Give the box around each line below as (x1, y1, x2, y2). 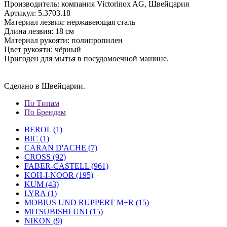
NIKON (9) (24, 216, 62, 225)
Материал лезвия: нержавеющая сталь (4, 18, 135, 26)
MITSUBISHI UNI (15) (24, 207, 103, 216)
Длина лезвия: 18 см (4, 27, 74, 35)
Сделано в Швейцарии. (4, 82, 87, 90)
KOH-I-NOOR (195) (24, 171, 93, 179)
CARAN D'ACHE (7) (24, 143, 97, 152)
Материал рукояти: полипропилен (4, 36, 123, 45)
